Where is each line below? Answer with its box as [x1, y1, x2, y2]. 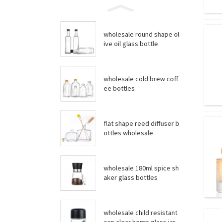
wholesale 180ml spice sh [104, 164, 179, 172]
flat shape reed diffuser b [104, 119, 115, 128]
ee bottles [104, 84, 135, 93]
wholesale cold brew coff [104, 74, 178, 83]
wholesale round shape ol [104, 30, 154, 39]
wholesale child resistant [104, 208, 177, 217]
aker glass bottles [104, 173, 158, 182]
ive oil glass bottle [104, 39, 158, 48]
